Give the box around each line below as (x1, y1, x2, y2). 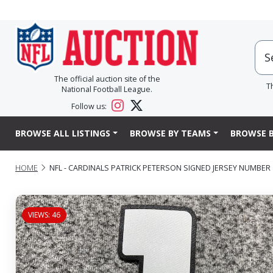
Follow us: (71, 101, 109, 112)
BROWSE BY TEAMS (129, 127, 211, 140)
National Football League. (62, 84, 152, 95)
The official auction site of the (54, 74, 160, 85)
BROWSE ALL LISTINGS (15, 127, 110, 140)
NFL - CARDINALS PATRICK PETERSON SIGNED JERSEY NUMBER (49, 162, 271, 173)
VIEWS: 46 (28, 209, 60, 220)
